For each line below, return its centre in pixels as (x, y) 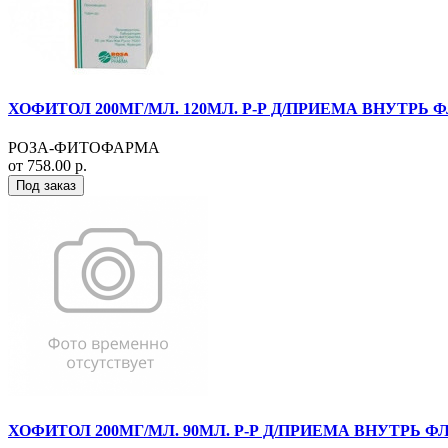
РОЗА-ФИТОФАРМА (84, 148)
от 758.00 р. (47, 166)
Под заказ (46, 186)
